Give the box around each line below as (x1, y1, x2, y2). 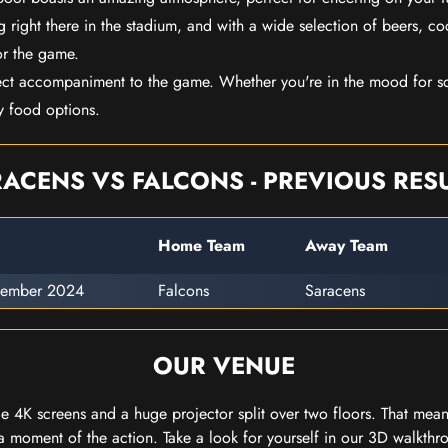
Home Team (158, 234, 245, 257)
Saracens (305, 279, 365, 302)
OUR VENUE (153, 348, 295, 383)
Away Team (305, 234, 388, 257)
